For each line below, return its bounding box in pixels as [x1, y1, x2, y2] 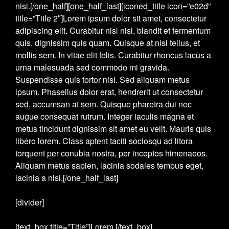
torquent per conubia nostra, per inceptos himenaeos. [15, 147, 208, 159]
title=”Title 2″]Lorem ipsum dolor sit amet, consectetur [15, 12, 207, 24]
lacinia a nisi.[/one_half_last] [15, 172, 118, 184]
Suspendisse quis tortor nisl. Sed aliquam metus [15, 74, 190, 85]
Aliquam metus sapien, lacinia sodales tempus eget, [15, 159, 203, 171]
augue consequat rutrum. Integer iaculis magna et [15, 110, 194, 122]
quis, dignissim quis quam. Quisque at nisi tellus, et [15, 37, 200, 49]
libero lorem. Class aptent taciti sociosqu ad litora [15, 135, 193, 147]
